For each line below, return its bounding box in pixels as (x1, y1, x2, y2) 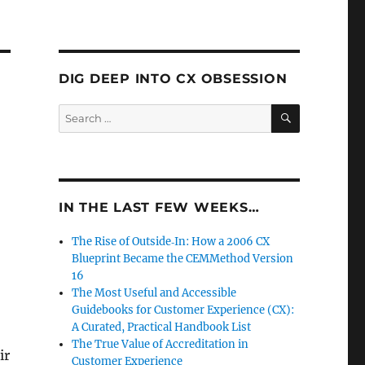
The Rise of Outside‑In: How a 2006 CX (72, 235, 270, 248)
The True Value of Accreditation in (72, 337, 249, 351)
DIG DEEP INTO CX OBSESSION (58, 71, 288, 86)
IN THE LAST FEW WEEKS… (58, 200, 260, 215)
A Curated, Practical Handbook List (72, 320, 252, 334)
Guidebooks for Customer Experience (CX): (72, 303, 295, 317)
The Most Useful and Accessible (72, 286, 237, 300)
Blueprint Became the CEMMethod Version (72, 252, 294, 266)
